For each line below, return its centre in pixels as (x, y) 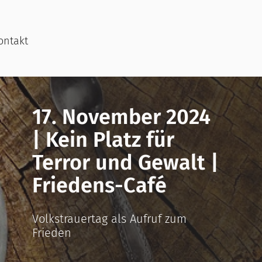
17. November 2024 (121, 117)
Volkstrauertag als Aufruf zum (109, 219)
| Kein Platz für (103, 140)
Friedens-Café (99, 185)
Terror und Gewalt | (125, 163)
